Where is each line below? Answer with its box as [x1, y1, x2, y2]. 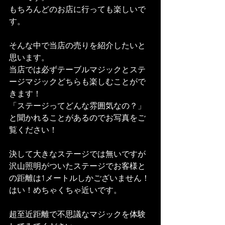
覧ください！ [9, 125, 57, 135]
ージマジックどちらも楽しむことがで [9, 77, 146, 87]
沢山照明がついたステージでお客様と [9, 161, 146, 171]
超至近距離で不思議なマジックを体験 [9, 209, 146, 219]
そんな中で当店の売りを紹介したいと [9, 41, 146, 51]
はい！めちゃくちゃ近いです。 [9, 185, 122, 195]
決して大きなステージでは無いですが [9, 149, 146, 159]
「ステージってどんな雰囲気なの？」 [9, 101, 146, 111]
